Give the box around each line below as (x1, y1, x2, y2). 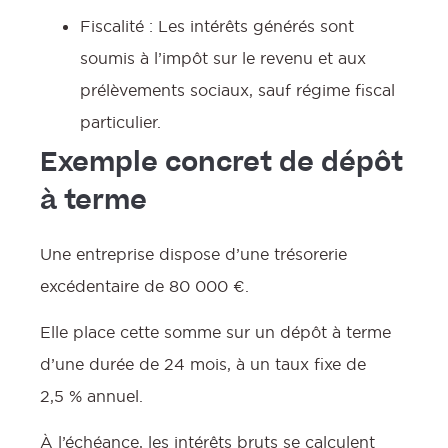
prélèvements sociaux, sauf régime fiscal (80, 79, 395, 100)
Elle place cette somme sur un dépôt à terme (40, 321, 391, 342)
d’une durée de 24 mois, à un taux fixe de (40, 353, 366, 374)
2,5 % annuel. (40, 385, 143, 406)
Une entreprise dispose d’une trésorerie (40, 243, 347, 264)
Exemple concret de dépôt (40, 151, 403, 178)
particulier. (80, 111, 161, 132)
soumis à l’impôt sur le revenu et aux (80, 47, 366, 68)
